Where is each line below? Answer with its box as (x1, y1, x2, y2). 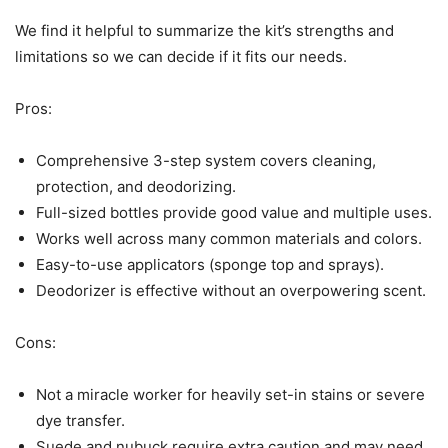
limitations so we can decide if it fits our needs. (15, 47, 347, 67)
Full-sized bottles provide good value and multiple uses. (36, 203, 432, 223)
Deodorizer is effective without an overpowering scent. (36, 281, 426, 301)
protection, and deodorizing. (36, 177, 236, 197)
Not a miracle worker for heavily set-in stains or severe (36, 385, 425, 405)
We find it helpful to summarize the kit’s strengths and (15, 21, 394, 41)
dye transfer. (36, 411, 125, 431)
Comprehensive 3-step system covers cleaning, (36, 151, 376, 171)
